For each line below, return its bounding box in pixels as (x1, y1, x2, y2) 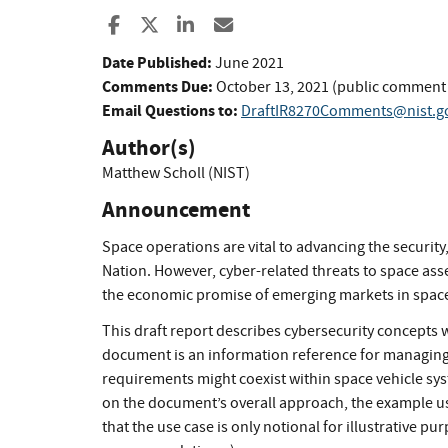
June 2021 (215, 53, 284, 74)
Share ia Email (234, 12, 350, 38)
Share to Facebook (125, 12, 271, 38)
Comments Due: (102, 76, 213, 98)
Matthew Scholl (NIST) (102, 163, 250, 184)
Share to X (158, 12, 239, 38)
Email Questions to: (102, 100, 238, 122)
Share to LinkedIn (196, 12, 335, 38)
